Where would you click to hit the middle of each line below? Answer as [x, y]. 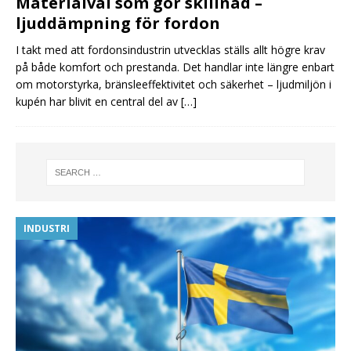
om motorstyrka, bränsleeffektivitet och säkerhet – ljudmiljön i [174, 85]
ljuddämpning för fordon [118, 24]
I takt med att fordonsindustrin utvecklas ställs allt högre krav [170, 50]
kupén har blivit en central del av [98, 102]
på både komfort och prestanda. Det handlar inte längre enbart [175, 67]
